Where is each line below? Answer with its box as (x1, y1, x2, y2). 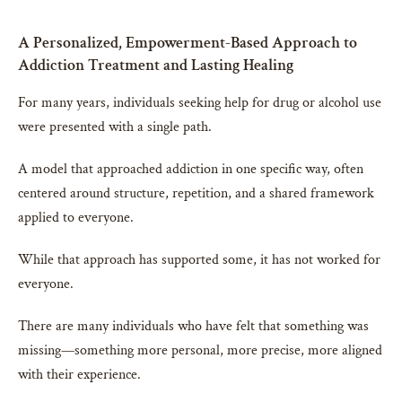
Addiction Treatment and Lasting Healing (18, 54, 293, 75)
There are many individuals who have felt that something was (18, 316, 369, 336)
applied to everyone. (18, 207, 134, 227)
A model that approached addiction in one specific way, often (18, 159, 363, 179)
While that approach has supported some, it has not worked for (18, 249, 380, 269)
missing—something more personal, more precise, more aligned (18, 340, 382, 360)
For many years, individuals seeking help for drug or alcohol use (18, 92, 381, 112)
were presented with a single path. (18, 117, 212, 136)
